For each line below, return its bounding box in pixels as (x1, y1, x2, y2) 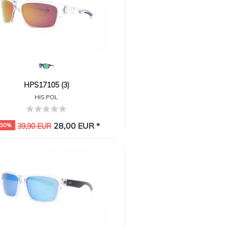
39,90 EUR (17, 122, 52, 131)
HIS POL (35, 93, 59, 101)
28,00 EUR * (51, 121, 100, 131)
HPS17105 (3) (23, 80, 69, 90)
